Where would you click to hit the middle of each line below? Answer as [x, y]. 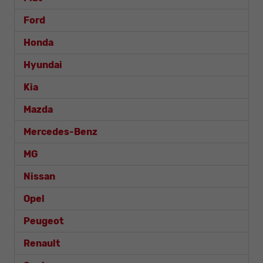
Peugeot [44, 221]
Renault [42, 243]
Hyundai [43, 65]
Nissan [39, 176]
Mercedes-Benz [60, 131]
